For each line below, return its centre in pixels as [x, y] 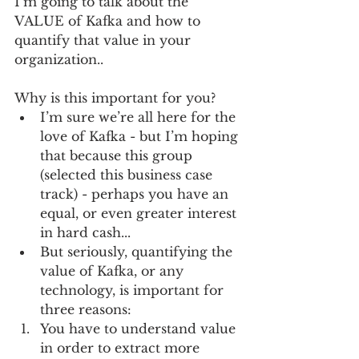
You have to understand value [140, 329]
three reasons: [92, 309]
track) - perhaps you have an [136, 194]
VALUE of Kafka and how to [109, 21]
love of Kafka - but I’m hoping [141, 136]
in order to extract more [122, 348]
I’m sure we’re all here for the [140, 117]
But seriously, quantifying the [138, 252]
